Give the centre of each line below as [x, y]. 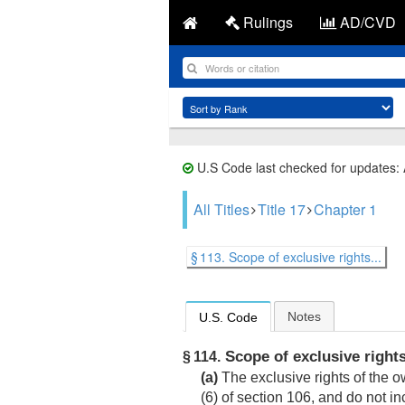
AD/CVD [366, 22]
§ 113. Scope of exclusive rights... [286, 257]
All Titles [221, 209]
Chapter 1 [345, 209]
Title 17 [282, 209]
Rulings [266, 22]
